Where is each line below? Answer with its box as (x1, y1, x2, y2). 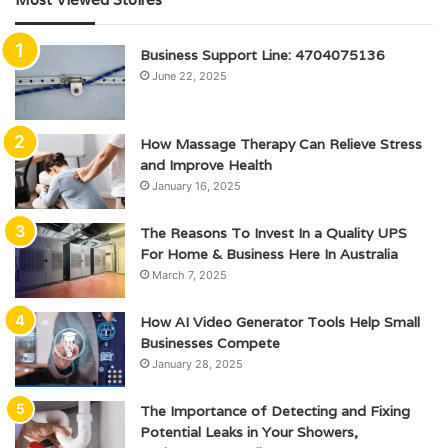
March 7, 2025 (152, 267, 227, 282)
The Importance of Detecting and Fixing (140, 401, 410, 420)
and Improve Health (140, 155, 272, 174)
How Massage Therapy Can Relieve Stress (140, 134, 422, 153)
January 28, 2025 (152, 356, 243, 371)
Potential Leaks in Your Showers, (140, 422, 358, 441)
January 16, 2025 (152, 178, 241, 193)
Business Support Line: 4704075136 (140, 45, 385, 64)
